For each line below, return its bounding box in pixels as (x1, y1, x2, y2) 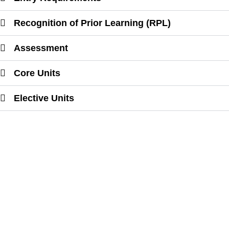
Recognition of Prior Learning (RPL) (14, 18, 171, 29)
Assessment (14, 43, 68, 54)
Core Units (14, 68, 61, 79)
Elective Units (14, 93, 75, 104)
